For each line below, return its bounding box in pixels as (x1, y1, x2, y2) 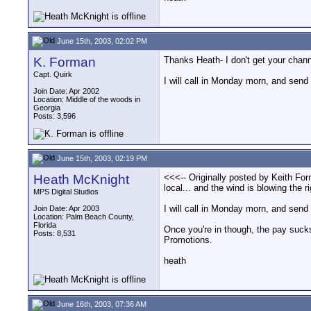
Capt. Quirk (33, 70, 72, 78)
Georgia (33, 103, 60, 112)
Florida (33, 221, 56, 229)
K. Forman (33, 55, 96, 69)
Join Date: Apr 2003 (33, 204, 99, 212)
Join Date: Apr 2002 (33, 87, 99, 95)
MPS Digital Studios (33, 187, 99, 196)
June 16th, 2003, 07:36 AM (55, 299, 146, 308)
